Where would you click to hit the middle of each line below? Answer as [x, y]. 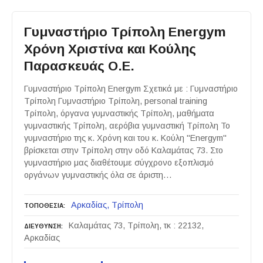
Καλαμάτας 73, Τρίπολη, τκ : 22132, [136, 226]
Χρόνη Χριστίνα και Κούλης [110, 49]
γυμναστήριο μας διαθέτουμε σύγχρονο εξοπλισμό [119, 163]
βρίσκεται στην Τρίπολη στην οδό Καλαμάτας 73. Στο [124, 151]
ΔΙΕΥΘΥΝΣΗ [43, 227]
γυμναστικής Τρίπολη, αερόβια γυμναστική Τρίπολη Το [127, 126]
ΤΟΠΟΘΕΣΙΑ [44, 205]
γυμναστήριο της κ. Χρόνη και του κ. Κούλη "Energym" [125, 138]
